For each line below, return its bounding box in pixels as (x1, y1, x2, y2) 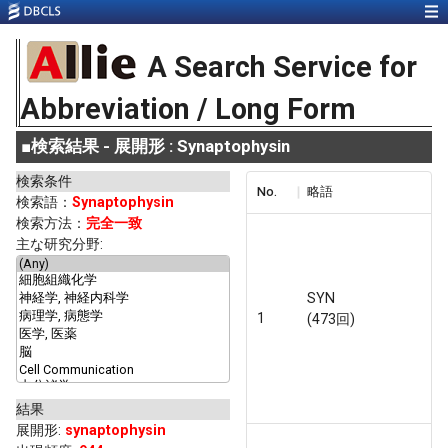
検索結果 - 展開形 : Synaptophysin (31, 136, 290, 157)
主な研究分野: (16, 235, 103, 252)
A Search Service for (146, 50, 417, 85)
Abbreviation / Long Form (20, 92, 356, 127)
